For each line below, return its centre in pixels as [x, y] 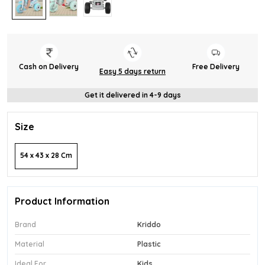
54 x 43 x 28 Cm [46, 155]
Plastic [149, 244]
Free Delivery [216, 66]
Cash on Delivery [49, 66]
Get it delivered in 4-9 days [132, 95]
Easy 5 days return [132, 71]
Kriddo [149, 224]
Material [30, 244]
